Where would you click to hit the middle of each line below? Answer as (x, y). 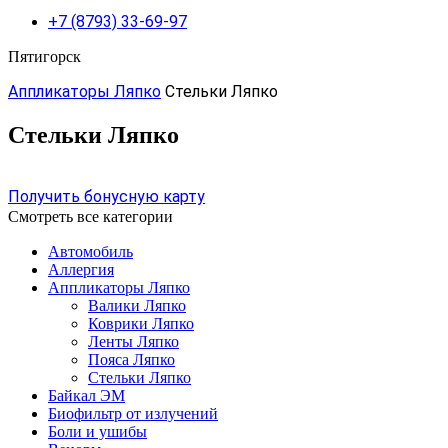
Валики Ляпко (137, 305)
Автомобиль (90, 251)
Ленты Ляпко (133, 341)
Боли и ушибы (97, 431)
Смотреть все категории (90, 216)
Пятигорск (44, 56)
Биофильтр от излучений (133, 413)
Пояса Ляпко (131, 359)
